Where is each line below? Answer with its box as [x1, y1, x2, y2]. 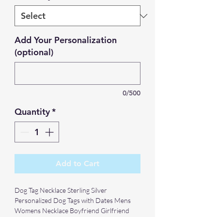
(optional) [15, 46, 53, 58]
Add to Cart [56, 159, 99, 168]
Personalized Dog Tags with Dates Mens [15, 196, 131, 204]
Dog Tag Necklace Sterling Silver [15, 186, 107, 194]
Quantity [15, 106, 50, 117]
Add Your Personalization [15, 34, 117, 46]
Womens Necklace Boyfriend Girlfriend [15, 206, 129, 215]
